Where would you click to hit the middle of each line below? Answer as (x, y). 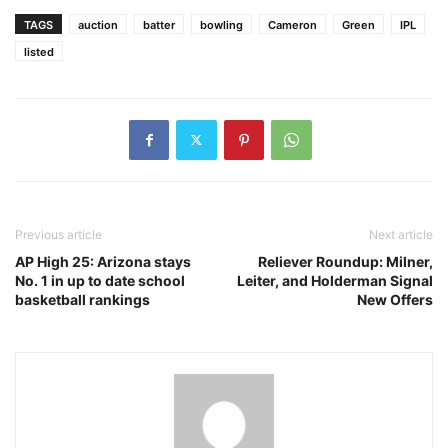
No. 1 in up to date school (100, 280)
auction (98, 24)
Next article (401, 234)
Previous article (58, 234)
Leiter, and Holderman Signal (335, 280)
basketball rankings (82, 299)
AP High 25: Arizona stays (103, 261)
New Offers (395, 299)
